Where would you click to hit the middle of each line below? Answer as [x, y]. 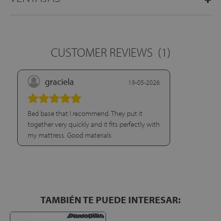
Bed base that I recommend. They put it [85, 113]
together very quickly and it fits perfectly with [94, 124]
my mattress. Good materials [70, 135]
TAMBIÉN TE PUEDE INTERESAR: [110, 200]
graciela [60, 82]
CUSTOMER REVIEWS [102, 52]
